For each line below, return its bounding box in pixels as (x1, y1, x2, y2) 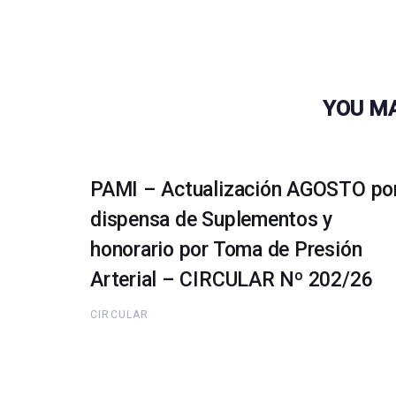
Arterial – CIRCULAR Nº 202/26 (90, 267, 373, 292)
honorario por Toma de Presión (90, 237, 362, 262)
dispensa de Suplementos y (90, 207, 333, 232)
